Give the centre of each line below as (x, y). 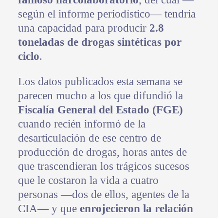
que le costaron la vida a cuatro (88, 181)
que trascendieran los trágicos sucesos (103, 166)
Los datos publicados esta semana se (100, 82)
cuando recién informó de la (82, 124)
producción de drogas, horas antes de (102, 152)
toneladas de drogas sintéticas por (100, 42)
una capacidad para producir (83, 28)
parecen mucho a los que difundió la (100, 96)
